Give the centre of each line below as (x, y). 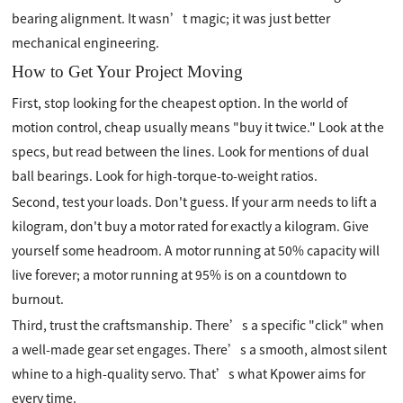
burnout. (38, 299)
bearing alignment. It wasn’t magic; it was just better (171, 18)
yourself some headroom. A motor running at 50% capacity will (196, 250)
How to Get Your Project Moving (128, 72)
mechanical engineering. (86, 42)
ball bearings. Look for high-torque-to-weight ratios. (165, 175)
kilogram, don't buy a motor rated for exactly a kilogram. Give (191, 226)
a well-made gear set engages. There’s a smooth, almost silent (200, 349)
